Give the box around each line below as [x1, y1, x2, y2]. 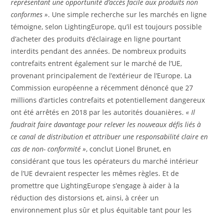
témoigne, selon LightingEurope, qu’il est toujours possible [11, 22, 202, 32]
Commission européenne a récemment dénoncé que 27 [11, 83, 194, 93]
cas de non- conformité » [11, 144, 87, 154]
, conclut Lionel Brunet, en [86, 144, 172, 154]
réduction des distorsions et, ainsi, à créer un [11, 193, 159, 203]
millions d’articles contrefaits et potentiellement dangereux [11, 95, 205, 105]
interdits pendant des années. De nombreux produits [11, 46, 187, 56]
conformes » [11, 10, 48, 20]
